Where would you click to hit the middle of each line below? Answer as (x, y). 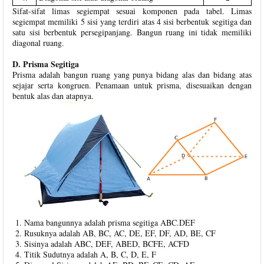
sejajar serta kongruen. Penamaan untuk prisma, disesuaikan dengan (132, 85)
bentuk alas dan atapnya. (53, 96)
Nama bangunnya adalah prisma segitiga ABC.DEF (110, 222)
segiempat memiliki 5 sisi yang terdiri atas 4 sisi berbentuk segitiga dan (132, 22)
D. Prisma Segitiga (46, 64)
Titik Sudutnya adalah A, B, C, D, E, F (90, 254)
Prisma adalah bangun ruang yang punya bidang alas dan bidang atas (132, 75)
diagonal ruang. (38, 43)
